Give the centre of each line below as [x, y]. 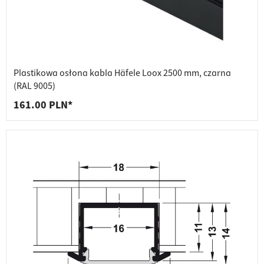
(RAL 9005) [34, 86]
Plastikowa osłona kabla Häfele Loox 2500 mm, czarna [122, 73]
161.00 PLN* [43, 105]
